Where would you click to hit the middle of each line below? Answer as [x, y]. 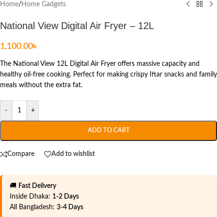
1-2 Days [66, 196]
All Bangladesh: [33, 207]
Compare [21, 154]
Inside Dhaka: [31, 196]
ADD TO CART [108, 130]
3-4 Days [70, 207]
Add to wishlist [73, 154]
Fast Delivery [37, 186]
